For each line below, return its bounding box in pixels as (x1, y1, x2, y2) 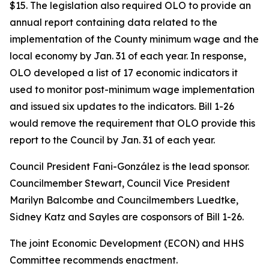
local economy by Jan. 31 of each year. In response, (10, 50, 246, 62)
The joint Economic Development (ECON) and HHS (10, 237, 244, 249)
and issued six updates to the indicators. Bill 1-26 (10, 100, 234, 112)
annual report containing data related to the (10, 16, 217, 28)
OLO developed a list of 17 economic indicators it (10, 67, 238, 79)
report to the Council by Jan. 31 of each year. (10, 134, 215, 146)
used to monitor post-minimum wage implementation (10, 83, 255, 95)
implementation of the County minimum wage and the (10, 33, 259, 45)
